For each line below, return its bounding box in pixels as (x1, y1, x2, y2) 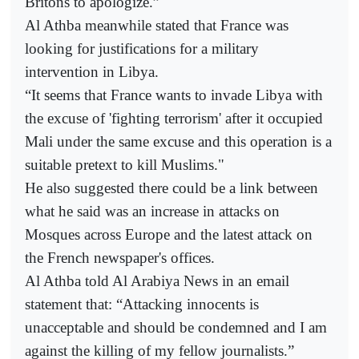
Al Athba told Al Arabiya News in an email (25, 272, 289, 289)
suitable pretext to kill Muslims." (25, 155, 224, 173)
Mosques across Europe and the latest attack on (25, 225, 313, 243)
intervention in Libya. (25, 63, 159, 80)
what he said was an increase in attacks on (25, 202, 280, 220)
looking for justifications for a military (25, 39, 259, 57)
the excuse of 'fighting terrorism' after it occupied (25, 109, 323, 127)
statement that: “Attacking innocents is (25, 295, 259, 313)
